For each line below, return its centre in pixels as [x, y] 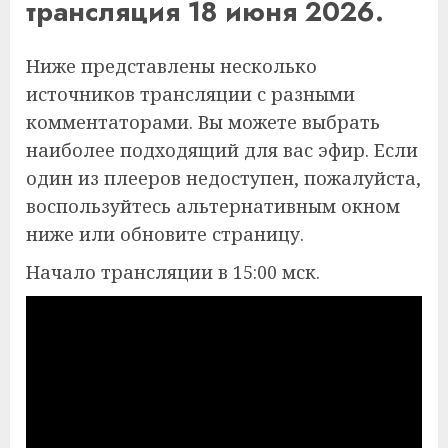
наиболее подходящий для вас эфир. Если [222, 149]
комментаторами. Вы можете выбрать [203, 121]
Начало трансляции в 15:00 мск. [173, 271]
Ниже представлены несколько [171, 65]
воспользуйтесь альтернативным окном [213, 205]
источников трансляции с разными [190, 93]
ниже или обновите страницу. [165, 233]
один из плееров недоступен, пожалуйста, [223, 177]
